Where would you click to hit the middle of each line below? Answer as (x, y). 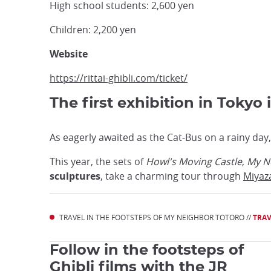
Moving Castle (210, 162)
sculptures (75, 176)
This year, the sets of (98, 162)
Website (69, 54)
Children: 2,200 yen (94, 30)
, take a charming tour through (172, 176)
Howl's (161, 162)
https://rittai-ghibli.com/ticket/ (119, 78)
